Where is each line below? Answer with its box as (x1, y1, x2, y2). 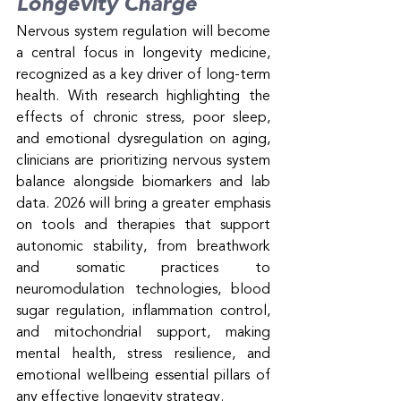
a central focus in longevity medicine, (16, 46, 270, 61)
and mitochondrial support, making (16, 325, 270, 340)
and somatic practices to (16, 260, 270, 276)
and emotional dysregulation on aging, (16, 132, 270, 147)
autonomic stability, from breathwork (16, 239, 270, 254)
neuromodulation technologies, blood (16, 282, 270, 297)
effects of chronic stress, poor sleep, (16, 110, 270, 125)
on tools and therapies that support (16, 218, 270, 233)
